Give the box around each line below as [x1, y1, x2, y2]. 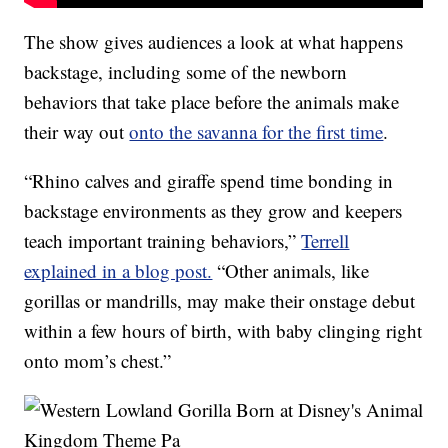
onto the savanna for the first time [129, 119, 384, 145]
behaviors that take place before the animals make [24, 89, 400, 115]
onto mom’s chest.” [24, 348, 172, 374]
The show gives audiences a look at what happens [24, 29, 404, 55]
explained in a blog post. [24, 258, 213, 284]
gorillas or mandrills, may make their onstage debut [24, 288, 416, 314]
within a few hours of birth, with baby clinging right [24, 318, 423, 344]
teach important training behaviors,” [24, 228, 302, 254]
